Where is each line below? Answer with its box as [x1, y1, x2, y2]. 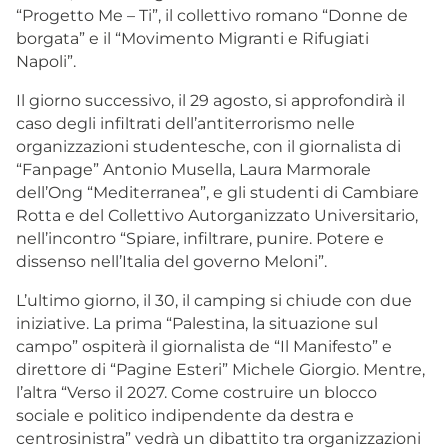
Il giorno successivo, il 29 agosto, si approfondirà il [16, 90, 405, 110]
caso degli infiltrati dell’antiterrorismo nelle [16, 113, 355, 133]
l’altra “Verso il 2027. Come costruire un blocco [16, 382, 377, 402]
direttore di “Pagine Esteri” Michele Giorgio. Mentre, [16, 359, 425, 379]
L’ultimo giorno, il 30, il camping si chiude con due [16, 290, 412, 310]
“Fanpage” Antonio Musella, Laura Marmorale [16, 159, 371, 179]
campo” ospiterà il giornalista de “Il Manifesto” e [16, 336, 392, 356]
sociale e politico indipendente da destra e [16, 405, 354, 425]
